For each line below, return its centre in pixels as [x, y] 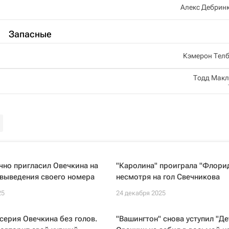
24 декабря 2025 [141, 193]
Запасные [30, 34]
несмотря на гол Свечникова [168, 177]
